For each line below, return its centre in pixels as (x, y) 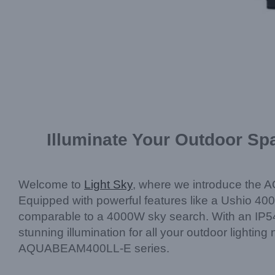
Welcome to (51, 184)
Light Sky (108, 184)
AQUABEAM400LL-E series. (94, 248)
